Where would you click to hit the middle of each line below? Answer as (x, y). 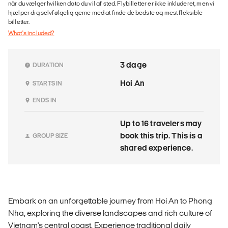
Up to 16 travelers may (161, 124)
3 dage (133, 65)
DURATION (48, 65)
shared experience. (156, 148)
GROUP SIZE (50, 136)
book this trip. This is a (161, 136)
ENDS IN (45, 100)
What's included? (31, 33)
